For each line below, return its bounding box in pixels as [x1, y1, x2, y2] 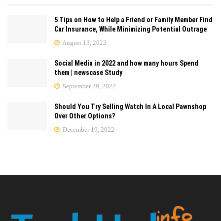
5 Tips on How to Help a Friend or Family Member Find [54, 16, 213, 24]
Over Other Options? [54, 112, 115, 120]
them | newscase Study [54, 69, 122, 77]
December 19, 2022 [61, 126, 114, 134]
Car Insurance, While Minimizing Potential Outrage [54, 25, 207, 34]
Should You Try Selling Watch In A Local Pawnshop [54, 103, 206, 111]
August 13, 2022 [61, 39, 107, 47]
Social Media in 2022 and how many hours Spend [54, 59, 198, 68]
